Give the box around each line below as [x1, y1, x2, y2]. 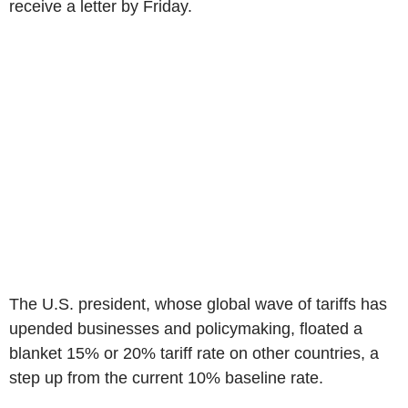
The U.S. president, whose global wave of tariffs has [9, 294, 387, 313]
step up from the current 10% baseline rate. [9, 368, 323, 387]
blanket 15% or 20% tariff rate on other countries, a [9, 343, 379, 362]
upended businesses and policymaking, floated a [9, 319, 362, 338]
